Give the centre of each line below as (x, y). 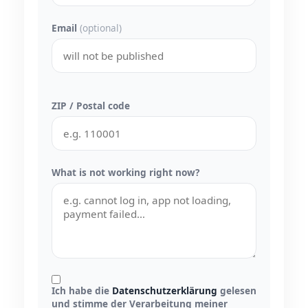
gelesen (237, 290)
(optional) (101, 27)
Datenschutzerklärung (165, 290)
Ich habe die (82, 290)
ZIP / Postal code (91, 105)
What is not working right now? (125, 172)
